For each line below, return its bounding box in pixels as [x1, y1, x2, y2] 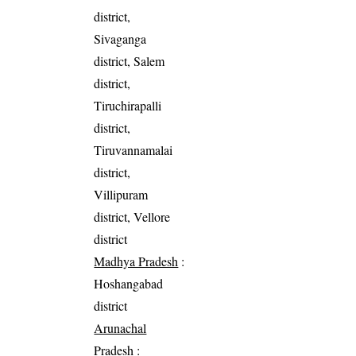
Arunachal [94, 319, 147, 336]
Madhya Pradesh [94, 252, 179, 269]
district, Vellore [94, 207, 171, 225]
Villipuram [94, 185, 149, 203]
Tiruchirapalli [94, 96, 162, 114]
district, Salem [94, 52, 165, 69]
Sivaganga [94, 29, 147, 47]
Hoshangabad [94, 274, 164, 292]
